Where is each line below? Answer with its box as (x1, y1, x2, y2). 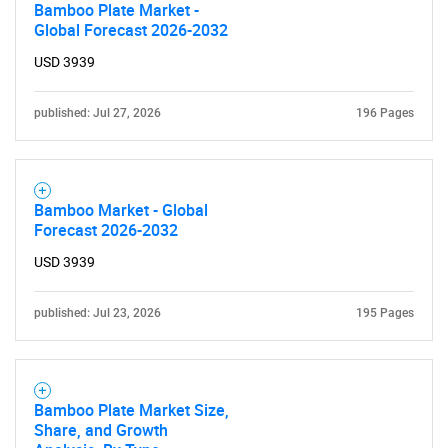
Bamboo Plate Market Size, (34, 399, 229, 421)
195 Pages (356, 306, 414, 320)
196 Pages (356, 106, 414, 120)
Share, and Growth (34, 419, 168, 441)
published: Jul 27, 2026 (34, 106, 161, 120)
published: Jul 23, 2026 (34, 306, 161, 320)
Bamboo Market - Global (34, 199, 208, 221)
